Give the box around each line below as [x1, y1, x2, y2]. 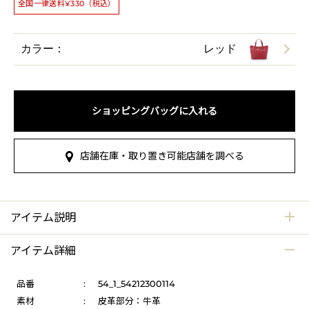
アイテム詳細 [10, 243, 76, 257]
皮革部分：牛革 [97, 295, 161, 306]
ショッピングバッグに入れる [92, 104, 217, 117]
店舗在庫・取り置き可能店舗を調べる [79, 149, 244, 162]
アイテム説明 [10, 210, 76, 224]
